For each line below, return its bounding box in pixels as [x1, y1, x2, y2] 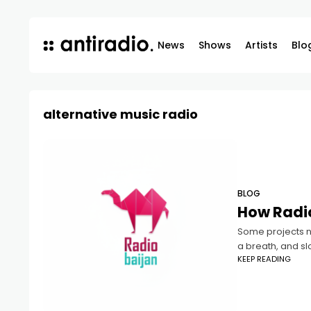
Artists [245, 38, 278, 52]
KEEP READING [237, 253, 291, 264]
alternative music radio [43, 106, 198, 123]
